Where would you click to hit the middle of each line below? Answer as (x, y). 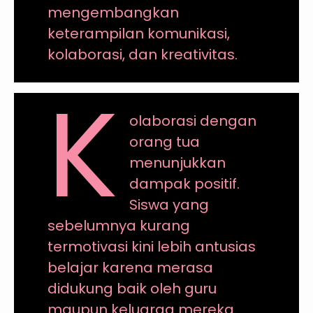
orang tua (165, 141)
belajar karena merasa (130, 267)
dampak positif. (185, 183)
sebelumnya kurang (118, 225)
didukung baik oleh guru (132, 288)
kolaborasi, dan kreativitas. (142, 54)
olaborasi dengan (193, 121)
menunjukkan (178, 162)
